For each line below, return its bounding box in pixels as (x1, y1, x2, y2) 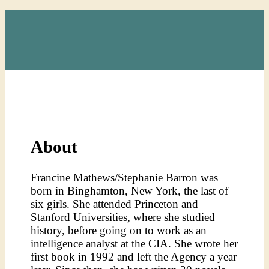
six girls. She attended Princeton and (31, 198, 199, 211)
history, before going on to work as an (31, 224, 207, 237)
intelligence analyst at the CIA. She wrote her (31, 237, 238, 250)
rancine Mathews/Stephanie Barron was (37, 171, 219, 184)
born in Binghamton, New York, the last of (31, 184, 229, 198)
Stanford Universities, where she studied (31, 211, 216, 224)
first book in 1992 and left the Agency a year (31, 250, 237, 264)
